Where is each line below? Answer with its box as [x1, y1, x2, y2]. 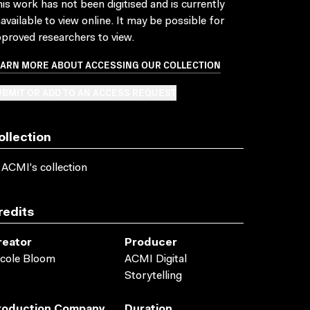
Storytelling [125, 271, 182, 282]
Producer [125, 237, 177, 248]
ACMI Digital [125, 254, 187, 265]
